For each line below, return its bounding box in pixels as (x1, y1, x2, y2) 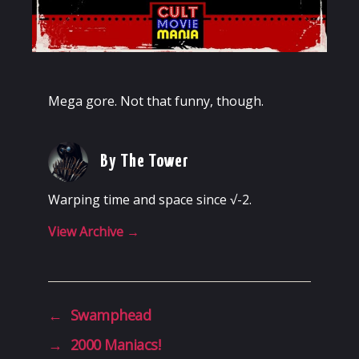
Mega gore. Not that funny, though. (48, 92, 264, 111)
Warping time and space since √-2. (48, 191, 252, 209)
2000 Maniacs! (70, 335, 161, 355)
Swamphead (70, 305, 151, 325)
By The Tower (100, 152, 190, 171)
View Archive (48, 223, 127, 241)
